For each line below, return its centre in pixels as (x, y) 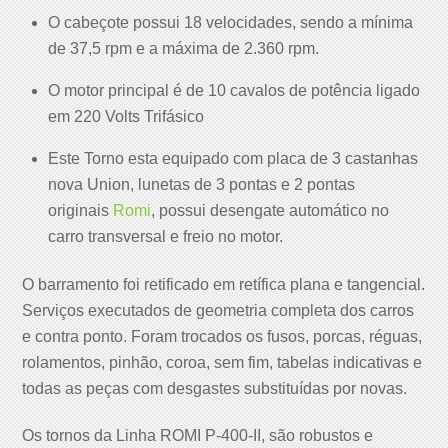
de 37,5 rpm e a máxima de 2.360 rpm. (183, 48)
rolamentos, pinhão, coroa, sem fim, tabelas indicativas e (222, 363)
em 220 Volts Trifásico (126, 116)
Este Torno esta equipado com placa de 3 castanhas (233, 158)
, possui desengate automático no (270, 210)
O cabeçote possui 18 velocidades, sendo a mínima (230, 22)
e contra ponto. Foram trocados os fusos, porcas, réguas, (222, 337)
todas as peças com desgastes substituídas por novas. (215, 389)
